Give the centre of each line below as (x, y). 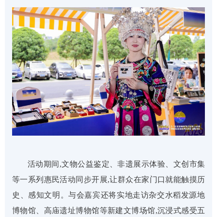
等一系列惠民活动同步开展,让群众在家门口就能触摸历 (108, 179)
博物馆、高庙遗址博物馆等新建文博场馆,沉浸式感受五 (108, 210)
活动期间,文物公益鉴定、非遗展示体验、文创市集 (116, 164)
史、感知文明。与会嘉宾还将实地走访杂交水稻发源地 (108, 195)
